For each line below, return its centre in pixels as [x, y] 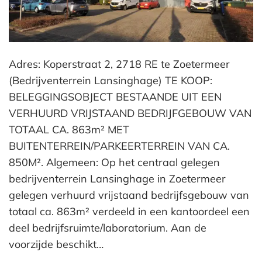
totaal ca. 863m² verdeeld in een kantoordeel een [129, 211]
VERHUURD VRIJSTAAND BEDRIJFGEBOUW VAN [130, 113]
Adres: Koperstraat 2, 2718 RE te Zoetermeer [119, 64]
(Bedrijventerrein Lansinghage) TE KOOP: [111, 80]
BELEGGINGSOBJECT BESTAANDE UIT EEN [115, 96]
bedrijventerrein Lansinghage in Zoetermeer [117, 178]
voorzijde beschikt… [56, 244]
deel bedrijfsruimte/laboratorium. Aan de [108, 227]
